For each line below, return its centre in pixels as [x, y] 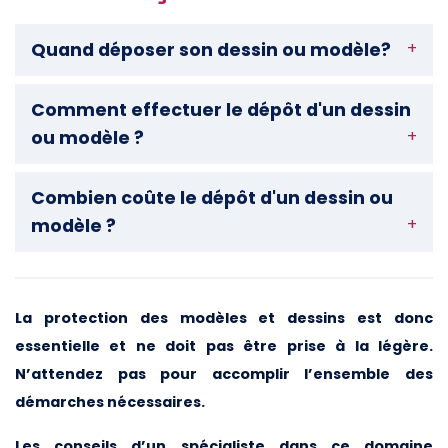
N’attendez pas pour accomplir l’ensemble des [224, 373]
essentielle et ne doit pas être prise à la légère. [224, 345]
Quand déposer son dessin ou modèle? [211, 49]
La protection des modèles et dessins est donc [224, 317]
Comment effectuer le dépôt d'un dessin [221, 109]
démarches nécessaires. [110, 401]
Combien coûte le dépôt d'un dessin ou [212, 197]
